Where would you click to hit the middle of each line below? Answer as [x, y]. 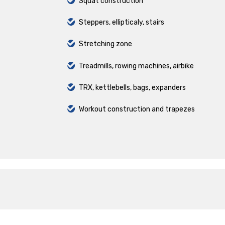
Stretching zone [105, 44]
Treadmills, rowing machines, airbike [136, 66]
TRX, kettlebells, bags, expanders [132, 87]
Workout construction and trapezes [137, 109]
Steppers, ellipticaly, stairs [121, 23]
